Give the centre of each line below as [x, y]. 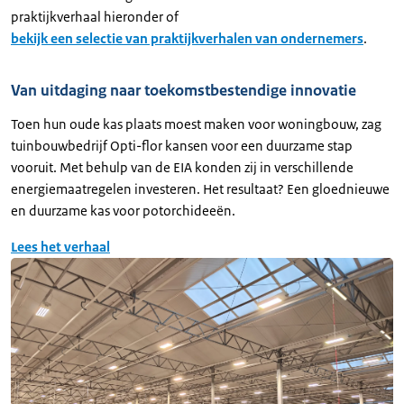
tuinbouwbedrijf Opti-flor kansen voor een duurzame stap [182, 145]
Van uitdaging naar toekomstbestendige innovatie [184, 90]
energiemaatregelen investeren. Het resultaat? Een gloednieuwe [200, 188]
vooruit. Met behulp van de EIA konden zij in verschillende [182, 167]
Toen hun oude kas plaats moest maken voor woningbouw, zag [196, 124]
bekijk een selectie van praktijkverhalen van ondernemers [187, 38]
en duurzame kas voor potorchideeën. [123, 210]
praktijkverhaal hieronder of [95, 16]
